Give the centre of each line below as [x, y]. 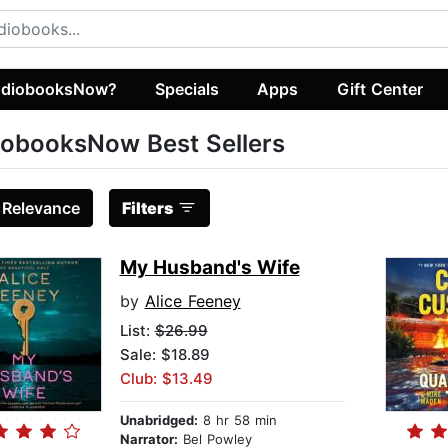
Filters [147, 208]
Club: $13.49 [166, 379]
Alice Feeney [192, 301]
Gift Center [379, 88]
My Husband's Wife [209, 268]
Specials [187, 88]
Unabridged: [158, 420]
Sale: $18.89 [164, 355]
